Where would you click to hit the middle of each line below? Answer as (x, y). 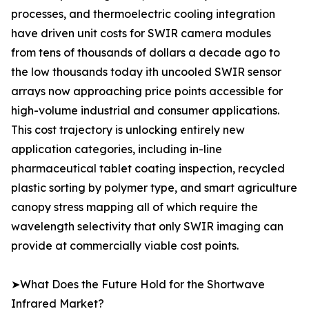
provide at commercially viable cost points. (125, 246)
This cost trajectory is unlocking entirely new (128, 130)
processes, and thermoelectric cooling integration (143, 14)
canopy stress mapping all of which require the (134, 207)
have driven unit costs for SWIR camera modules (141, 33)
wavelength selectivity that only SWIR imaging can (147, 227)
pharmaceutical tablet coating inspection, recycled (148, 169)
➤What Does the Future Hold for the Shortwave (138, 285)
